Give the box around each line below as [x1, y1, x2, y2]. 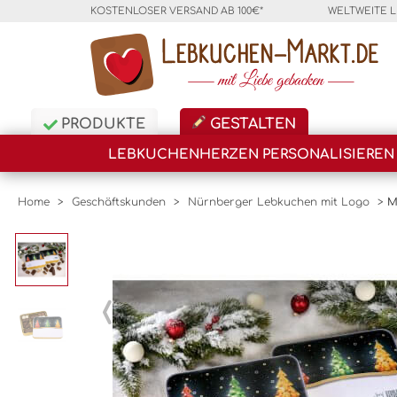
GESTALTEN [206, 116, 296, 132]
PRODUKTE [57, 116, 145, 132]
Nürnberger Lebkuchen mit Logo [188, 196, 370, 208]
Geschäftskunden [72, 196, 166, 208]
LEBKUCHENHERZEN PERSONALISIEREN [108, 147, 394, 162]
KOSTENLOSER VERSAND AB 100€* [90, 5, 263, 17]
